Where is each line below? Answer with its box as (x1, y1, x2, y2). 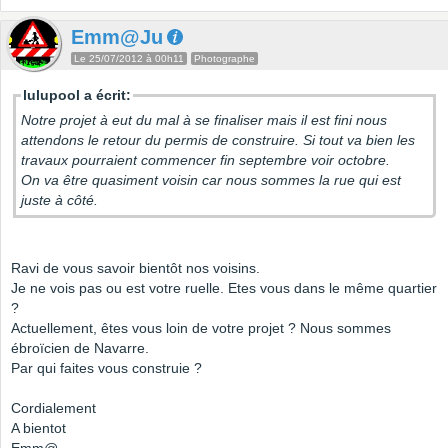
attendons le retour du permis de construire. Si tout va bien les (21, 132, 415, 149)
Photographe (194, 53, 255, 65)
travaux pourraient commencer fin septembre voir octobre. (21, 152, 394, 169)
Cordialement (11, 400, 96, 417)
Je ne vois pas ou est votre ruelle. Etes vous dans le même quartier (11, 280, 437, 297)
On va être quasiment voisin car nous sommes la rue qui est (21, 172, 401, 189)
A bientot (11, 420, 66, 437)
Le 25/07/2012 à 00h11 (74, 53, 184, 65)
